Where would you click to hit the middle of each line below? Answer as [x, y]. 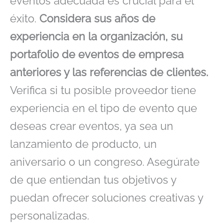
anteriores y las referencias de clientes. [109, 72]
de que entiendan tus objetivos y [93, 180]
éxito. [25, 19]
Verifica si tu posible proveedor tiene [103, 90]
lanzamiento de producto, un [83, 144]
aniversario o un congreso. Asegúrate [105, 162]
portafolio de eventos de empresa [97, 55]
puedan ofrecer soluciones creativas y [107, 198]
